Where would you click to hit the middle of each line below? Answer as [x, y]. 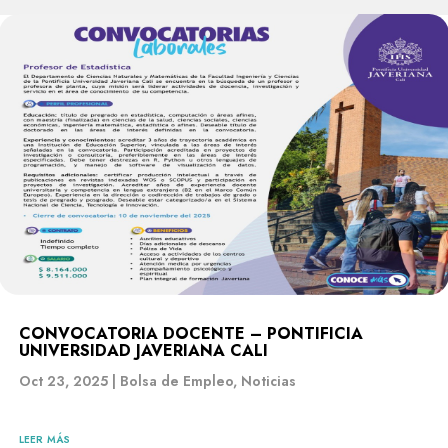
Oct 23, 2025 [63, 381]
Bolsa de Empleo [176, 381]
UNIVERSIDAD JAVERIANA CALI [143, 351]
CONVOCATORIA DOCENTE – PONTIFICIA [191, 334]
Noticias [268, 381]
